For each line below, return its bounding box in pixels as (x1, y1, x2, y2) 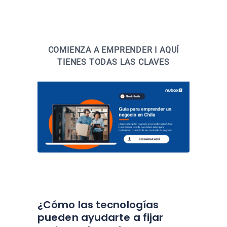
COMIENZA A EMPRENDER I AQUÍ (48, 45, 179, 55)
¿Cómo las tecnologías (37, 198, 159, 212)
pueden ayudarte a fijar (37, 210, 164, 224)
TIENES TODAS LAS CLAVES (57, 57, 170, 67)
